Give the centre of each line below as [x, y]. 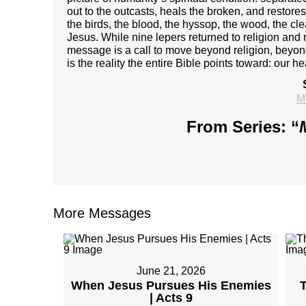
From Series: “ [242, 127]
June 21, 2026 [171, 271]
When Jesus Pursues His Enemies [171, 286]
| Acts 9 [171, 298]
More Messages [102, 213]
